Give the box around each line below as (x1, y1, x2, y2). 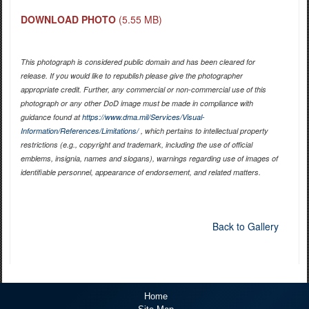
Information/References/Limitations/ (20, 126, 139, 137)
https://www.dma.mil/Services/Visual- (81, 112, 205, 123)
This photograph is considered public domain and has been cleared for (20, 57, 255, 68)
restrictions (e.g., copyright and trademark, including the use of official (20, 139, 252, 150)
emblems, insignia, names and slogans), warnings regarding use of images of (20, 153, 278, 164)
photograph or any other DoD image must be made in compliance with (20, 98, 253, 109)
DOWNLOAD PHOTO (20, 12, 116, 27)
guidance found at (20, 112, 82, 123)
